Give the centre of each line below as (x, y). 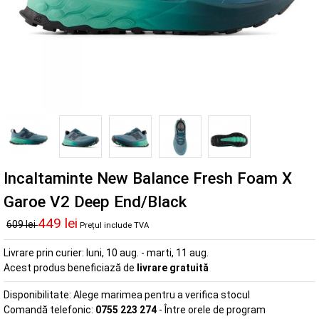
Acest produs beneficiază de (70, 267)
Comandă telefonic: (49, 309)
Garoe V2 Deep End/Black (95, 201)
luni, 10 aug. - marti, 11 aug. (147, 252)
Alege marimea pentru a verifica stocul (162, 294)
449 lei (58, 223)
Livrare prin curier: (45, 252)
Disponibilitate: (38, 294)
